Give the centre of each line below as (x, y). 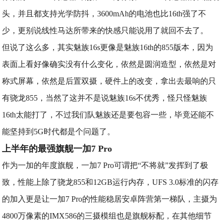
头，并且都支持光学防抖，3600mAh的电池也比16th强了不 (104, 14)
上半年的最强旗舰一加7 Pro (57, 149)
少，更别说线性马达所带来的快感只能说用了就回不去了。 (105, 30)
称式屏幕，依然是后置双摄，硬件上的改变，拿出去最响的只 (109, 81)
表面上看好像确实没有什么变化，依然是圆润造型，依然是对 (109, 64)
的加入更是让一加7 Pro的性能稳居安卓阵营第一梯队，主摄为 (110, 199)
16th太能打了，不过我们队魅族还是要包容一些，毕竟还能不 (108, 115)
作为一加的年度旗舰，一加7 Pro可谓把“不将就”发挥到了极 (105, 165)
